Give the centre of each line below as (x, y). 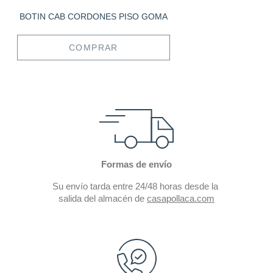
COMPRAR (94, 47)
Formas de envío (136, 164)
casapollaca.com (181, 198)
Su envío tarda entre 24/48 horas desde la (136, 186)
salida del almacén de (103, 198)
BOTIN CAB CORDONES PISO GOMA (94, 17)
